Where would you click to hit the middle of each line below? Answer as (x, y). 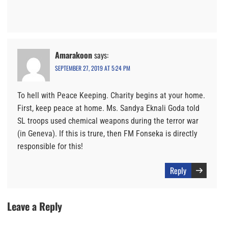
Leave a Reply (35, 206)
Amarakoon (74, 55)
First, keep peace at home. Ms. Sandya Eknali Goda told (108, 108)
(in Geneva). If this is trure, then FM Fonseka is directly (107, 133)
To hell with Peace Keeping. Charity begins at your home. (111, 95)
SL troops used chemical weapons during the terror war (108, 121)
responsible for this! (50, 146)
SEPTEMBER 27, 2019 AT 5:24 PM (93, 68)
